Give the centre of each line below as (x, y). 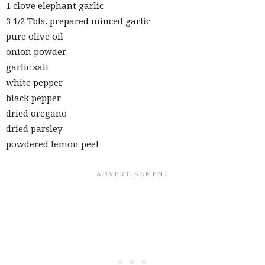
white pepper (34, 83)
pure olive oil (35, 37)
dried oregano (36, 114)
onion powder (36, 52)
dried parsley (34, 129)
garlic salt (28, 68)
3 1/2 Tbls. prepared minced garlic (78, 22)
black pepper (33, 98)
